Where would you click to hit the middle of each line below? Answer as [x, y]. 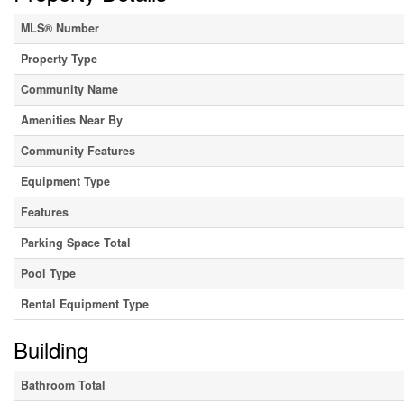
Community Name [69, 90]
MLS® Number [60, 28]
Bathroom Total [63, 386]
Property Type [59, 59]
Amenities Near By [72, 120]
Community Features [78, 151]
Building [51, 350]
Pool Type [48, 274]
